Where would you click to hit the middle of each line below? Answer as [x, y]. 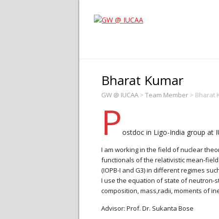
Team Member [167, 95]
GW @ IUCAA [120, 95]
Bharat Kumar [142, 80]
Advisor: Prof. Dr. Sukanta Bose [147, 208]
